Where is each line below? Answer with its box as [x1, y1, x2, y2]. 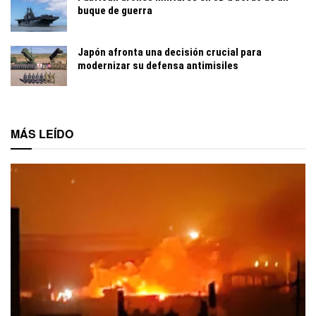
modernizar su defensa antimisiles [78, 59, 238, 72]
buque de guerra [78, 4, 152, 18]
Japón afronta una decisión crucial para [78, 45, 262, 59]
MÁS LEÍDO [11, 125, 73, 142]
